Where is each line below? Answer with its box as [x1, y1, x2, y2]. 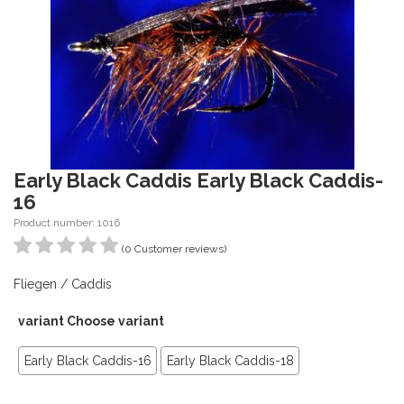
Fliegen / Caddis [14, 277, 112, 291]
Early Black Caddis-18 [166, 353, 294, 368]
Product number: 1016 [14, 216, 120, 229]
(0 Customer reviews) [122, 243, 226, 255]
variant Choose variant [18, 314, 164, 328]
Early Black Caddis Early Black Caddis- [14, 169, 383, 192]
